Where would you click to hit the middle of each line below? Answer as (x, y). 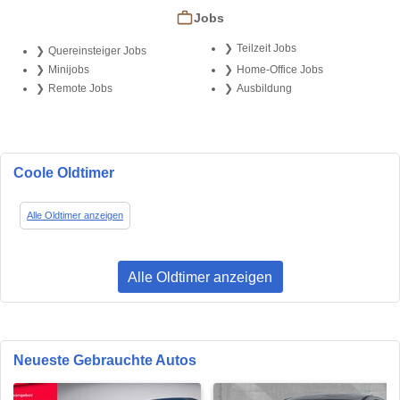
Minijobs (68, 70)
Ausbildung (264, 89)
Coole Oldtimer (64, 173)
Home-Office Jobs (279, 70)
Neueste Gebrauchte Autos (105, 360)
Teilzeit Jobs (266, 49)
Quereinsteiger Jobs (97, 51)
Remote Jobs (80, 89)
